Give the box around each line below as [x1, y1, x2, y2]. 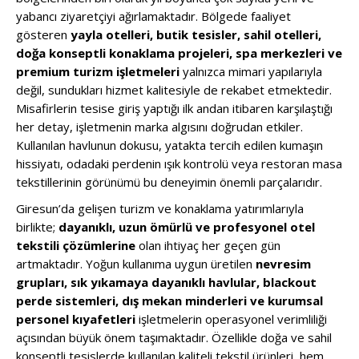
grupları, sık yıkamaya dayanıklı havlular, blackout [16, 274, 317, 290]
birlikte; [16, 219, 58, 235]
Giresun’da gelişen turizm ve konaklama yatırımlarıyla [16, 200, 304, 216]
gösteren [16, 26, 71, 42]
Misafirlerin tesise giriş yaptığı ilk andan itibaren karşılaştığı [16, 100, 333, 116]
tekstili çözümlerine [16, 237, 135, 253]
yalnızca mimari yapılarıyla [179, 63, 322, 79]
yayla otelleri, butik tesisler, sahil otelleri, [71, 26, 321, 42]
